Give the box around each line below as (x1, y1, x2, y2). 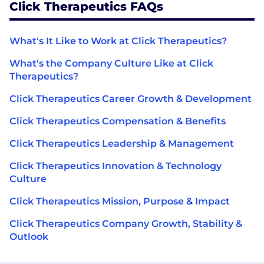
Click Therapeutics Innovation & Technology (9, 160, 222, 171)
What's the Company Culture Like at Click (9, 57, 213, 69)
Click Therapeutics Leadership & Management (9, 137, 234, 149)
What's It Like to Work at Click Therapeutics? (9, 35, 227, 47)
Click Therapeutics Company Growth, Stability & (9, 217, 242, 229)
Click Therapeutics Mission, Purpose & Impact (9, 195, 230, 207)
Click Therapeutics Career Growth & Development (9, 93, 252, 104)
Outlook (9, 230, 48, 242)
